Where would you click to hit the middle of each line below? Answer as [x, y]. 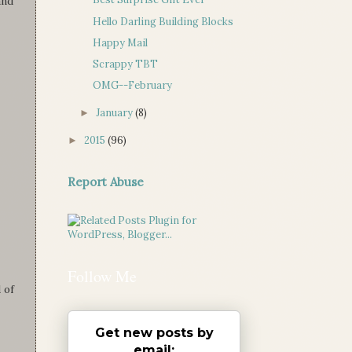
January [116, 113]
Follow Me [102, 276]
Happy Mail [121, 42]
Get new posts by [154, 332]
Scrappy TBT [126, 64]
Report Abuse [106, 181]
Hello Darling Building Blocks [163, 21]
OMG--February [133, 86]
